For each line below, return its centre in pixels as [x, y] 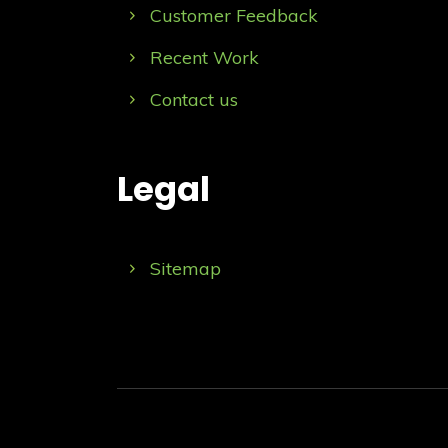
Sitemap [185, 268]
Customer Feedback [233, 15]
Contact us [193, 99]
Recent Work [204, 57]
